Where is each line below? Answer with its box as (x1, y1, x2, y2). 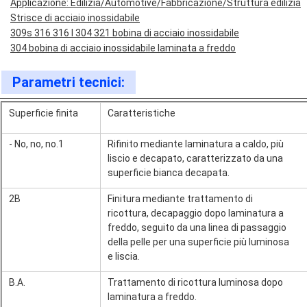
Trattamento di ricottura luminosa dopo (108, 277, 283, 288)
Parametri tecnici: (12, 74, 125, 90)
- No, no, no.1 (9, 138, 64, 149)
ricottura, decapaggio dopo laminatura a (108, 208, 284, 219)
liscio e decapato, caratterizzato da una (108, 153, 283, 164)
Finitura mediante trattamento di (108, 193, 253, 204)
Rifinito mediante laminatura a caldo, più (108, 138, 284, 149)
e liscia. (108, 251, 140, 262)
